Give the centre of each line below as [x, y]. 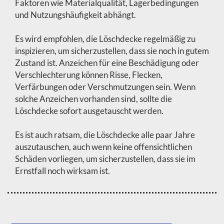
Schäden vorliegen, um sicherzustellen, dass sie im [105, 159]
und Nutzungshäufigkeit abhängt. [75, 15]
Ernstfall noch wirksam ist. [62, 171]
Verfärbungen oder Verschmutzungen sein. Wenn [105, 87]
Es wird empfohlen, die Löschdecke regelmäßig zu [105, 39]
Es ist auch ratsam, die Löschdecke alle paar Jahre [105, 135]
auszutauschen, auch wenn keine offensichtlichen [103, 147]
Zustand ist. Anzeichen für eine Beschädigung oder [107, 63]
